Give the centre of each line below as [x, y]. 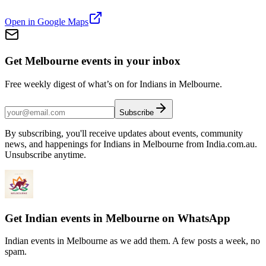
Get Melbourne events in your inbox [93, 61]
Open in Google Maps [47, 21]
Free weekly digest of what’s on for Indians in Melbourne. [113, 84]
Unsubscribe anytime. [45, 154]
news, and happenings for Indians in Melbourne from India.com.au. [131, 144]
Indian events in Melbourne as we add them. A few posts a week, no [132, 241]
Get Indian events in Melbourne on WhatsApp [118, 218]
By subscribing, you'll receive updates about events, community [124, 133]
